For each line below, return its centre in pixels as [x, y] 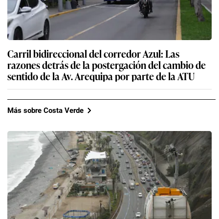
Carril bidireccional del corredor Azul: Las [93, 54]
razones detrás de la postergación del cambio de [107, 65]
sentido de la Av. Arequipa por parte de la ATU [101, 76]
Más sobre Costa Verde [45, 110]
